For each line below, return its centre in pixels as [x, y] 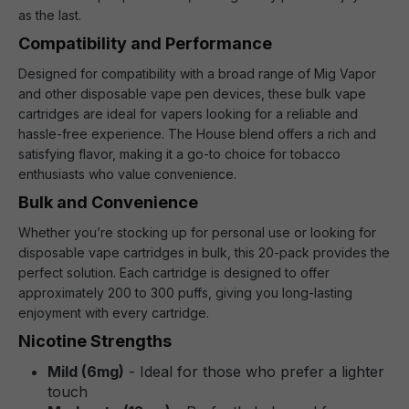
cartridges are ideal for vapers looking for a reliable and [188, 114]
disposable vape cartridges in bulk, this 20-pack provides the [204, 252]
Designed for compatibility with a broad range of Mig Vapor [197, 73]
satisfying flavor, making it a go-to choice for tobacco [179, 154]
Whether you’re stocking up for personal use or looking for [197, 232]
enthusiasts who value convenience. [127, 174]
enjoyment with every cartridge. [114, 313]
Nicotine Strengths [95, 341]
